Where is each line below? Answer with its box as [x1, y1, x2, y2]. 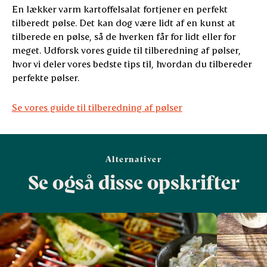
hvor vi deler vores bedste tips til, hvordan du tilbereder [11, 58, 252, 70]
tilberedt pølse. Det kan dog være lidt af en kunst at [11, 17, 235, 29]
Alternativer [105, 154, 162, 164]
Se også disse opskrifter [27, 170, 240, 194]
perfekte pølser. [11, 72, 84, 83]
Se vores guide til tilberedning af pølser [11, 101, 182, 113]
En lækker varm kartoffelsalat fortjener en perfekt [11, 3, 228, 15]
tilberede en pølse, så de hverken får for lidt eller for [11, 30, 235, 42]
